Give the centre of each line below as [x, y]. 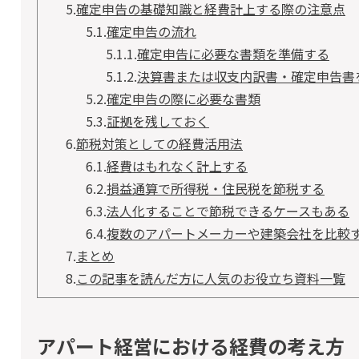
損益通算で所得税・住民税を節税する [216, 188]
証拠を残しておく [158, 121]
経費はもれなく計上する [177, 166]
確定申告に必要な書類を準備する [233, 54]
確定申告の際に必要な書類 [184, 99]
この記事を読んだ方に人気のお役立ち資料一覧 [211, 278]
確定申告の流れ [151, 31]
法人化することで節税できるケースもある [228, 211]
